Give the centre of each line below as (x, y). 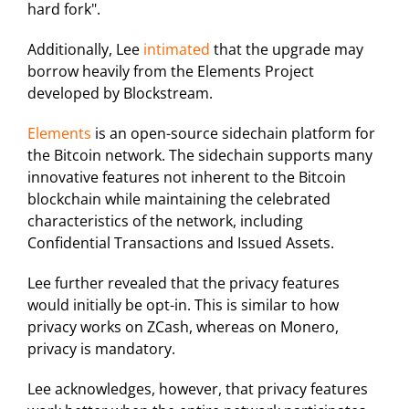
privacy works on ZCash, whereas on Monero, (183, 327)
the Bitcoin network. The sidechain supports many (200, 156)
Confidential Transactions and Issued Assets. (181, 243)
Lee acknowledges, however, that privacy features (198, 389)
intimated (177, 50)
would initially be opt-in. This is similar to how (183, 305)
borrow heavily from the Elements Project (171, 72)
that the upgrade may (287, 50)
